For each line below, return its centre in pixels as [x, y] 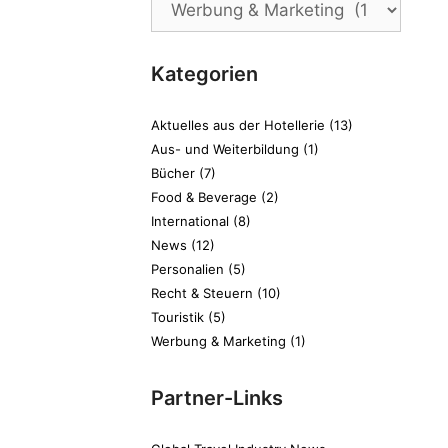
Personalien [187, 268]
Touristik [177, 316]
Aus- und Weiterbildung [225, 148]
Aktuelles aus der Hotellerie [238, 124]
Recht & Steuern [202, 292]
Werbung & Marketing [218, 340]
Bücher [173, 172]
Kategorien [204, 73]
